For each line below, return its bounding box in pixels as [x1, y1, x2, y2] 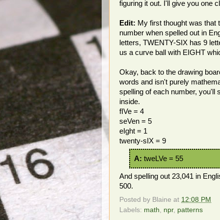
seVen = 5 [119, 117, 152, 125]
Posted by [119, 195, 152, 203]
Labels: [119, 206, 144, 214]
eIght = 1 [119, 127, 147, 135]
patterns [177, 206, 203, 214]
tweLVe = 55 [144, 155, 183, 163]
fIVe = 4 [119, 108, 144, 115]
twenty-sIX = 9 [119, 137, 166, 145]
